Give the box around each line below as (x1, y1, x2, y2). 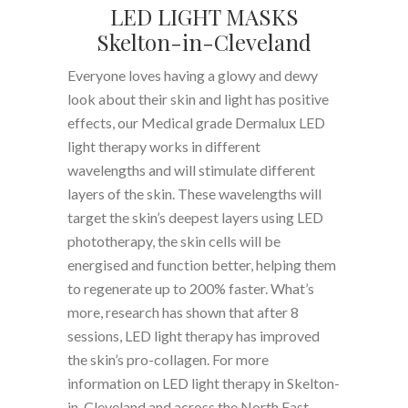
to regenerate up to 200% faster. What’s (67, 280, 314, 297)
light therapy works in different (67, 138, 260, 155)
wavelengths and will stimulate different (67, 161, 315, 178)
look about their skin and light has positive (67, 90, 329, 107)
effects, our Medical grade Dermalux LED (67, 114, 325, 131)
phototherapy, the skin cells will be (67, 232, 280, 250)
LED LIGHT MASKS (109, 2, 299, 31)
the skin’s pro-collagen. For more (67, 351, 269, 368)
